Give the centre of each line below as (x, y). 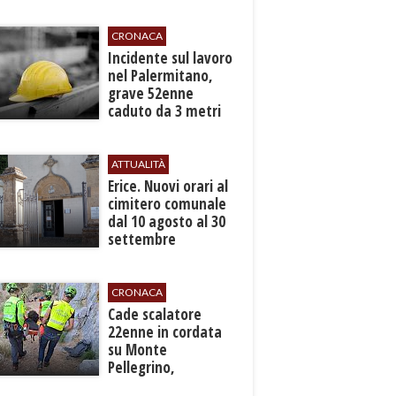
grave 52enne (151, 93)
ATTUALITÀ (139, 164)
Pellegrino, (142, 367)
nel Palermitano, (161, 76)
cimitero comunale (168, 204)
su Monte (138, 350)
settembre (142, 239)
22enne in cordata (165, 332)
